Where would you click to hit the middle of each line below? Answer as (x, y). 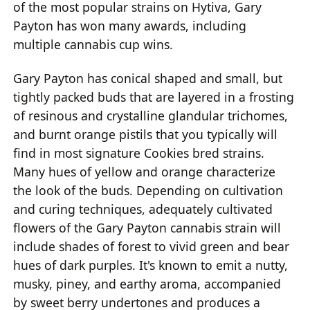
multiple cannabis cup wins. (93, 44)
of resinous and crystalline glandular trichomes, (151, 116)
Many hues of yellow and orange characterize (145, 172)
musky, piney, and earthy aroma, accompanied (147, 284)
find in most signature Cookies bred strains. (139, 153)
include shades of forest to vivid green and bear (152, 247)
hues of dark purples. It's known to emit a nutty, (151, 265)
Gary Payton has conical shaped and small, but (148, 79)
